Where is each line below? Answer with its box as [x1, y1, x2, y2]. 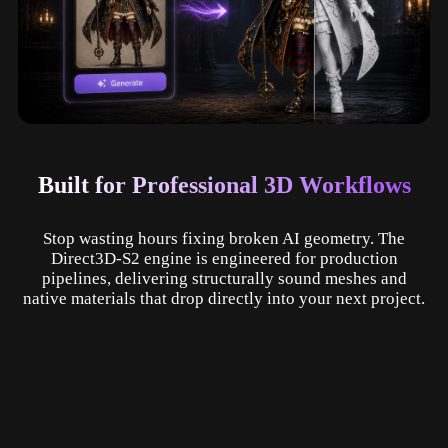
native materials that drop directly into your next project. [23, 288, 425, 308]
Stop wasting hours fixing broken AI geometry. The [43, 228, 405, 248]
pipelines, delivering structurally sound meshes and [41, 268, 407, 288]
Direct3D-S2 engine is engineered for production [50, 248, 398, 268]
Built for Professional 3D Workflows [37, 171, 411, 198]
